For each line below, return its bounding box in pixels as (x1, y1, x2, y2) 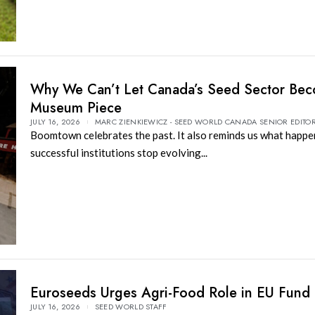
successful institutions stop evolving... (30, 146, 207, 159)
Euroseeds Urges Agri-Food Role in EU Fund (30, 283, 310, 304)
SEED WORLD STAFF (94, 301, 167, 313)
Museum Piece (30, 97, 122, 118)
